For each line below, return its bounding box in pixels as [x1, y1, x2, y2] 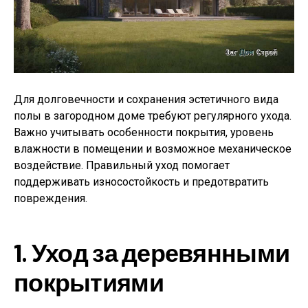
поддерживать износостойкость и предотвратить [14, 175, 269, 189]
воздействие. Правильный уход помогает [14, 159, 230, 173]
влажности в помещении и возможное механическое [14, 142, 291, 156]
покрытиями [14, 267, 164, 297]
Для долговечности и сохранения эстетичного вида [14, 93, 278, 107]
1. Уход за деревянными [14, 237, 290, 267]
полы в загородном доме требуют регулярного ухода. [14, 109, 291, 123]
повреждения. [14, 192, 87, 206]
